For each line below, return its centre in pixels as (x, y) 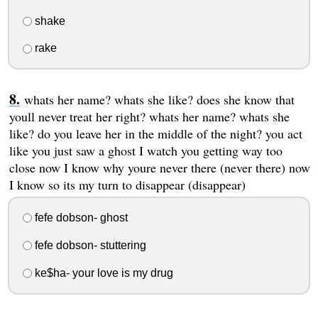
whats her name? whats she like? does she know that (159, 100)
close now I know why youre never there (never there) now (159, 168)
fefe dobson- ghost (79, 218)
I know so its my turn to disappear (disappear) (127, 185)
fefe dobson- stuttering (89, 245)
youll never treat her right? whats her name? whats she (149, 117)
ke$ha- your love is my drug (102, 273)
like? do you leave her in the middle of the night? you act (155, 134)
